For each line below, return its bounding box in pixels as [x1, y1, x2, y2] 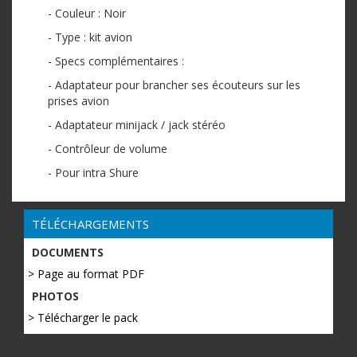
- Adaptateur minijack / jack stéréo [48, 117, 226, 133]
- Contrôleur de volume [48, 141, 167, 157]
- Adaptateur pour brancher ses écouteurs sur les [48, 77, 300, 93]
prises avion [48, 93, 109, 109]
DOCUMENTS [32, 245, 104, 261]
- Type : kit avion [48, 29, 132, 45]
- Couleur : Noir [48, 6, 126, 22]
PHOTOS [32, 288, 79, 304]
